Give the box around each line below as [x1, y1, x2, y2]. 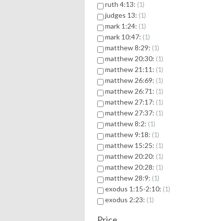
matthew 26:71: [105, 87, 156, 96]
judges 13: [105, 11, 139, 20]
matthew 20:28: [105, 163, 156, 172]
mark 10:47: [105, 33, 143, 41]
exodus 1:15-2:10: [105, 184, 163, 193]
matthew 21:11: [105, 65, 156, 74]
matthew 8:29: [105, 43, 152, 52]
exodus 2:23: [105, 195, 147, 204]
